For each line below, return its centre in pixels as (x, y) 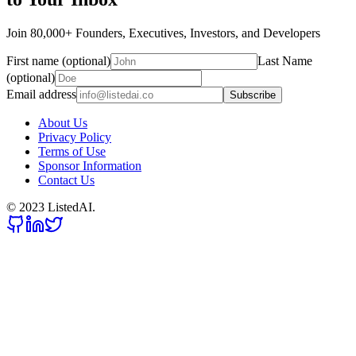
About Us (63, 123)
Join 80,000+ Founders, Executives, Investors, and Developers (163, 33)
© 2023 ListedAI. (51, 207)
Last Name (285, 61)
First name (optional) (58, 61)
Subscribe (253, 95)
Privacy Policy (75, 137)
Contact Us (66, 180)
